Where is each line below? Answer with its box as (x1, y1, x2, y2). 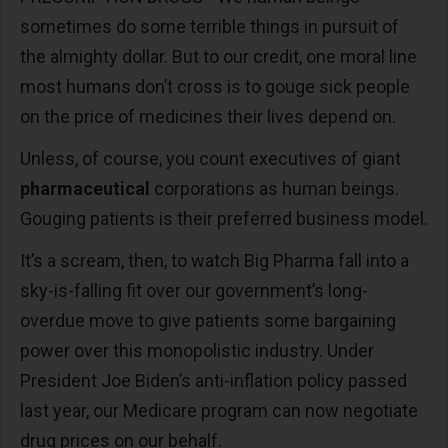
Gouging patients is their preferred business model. (20, 207, 428, 229)
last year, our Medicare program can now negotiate (20, 399, 418, 421)
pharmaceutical (20, 177, 150, 199)
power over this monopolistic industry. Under (20, 339, 374, 361)
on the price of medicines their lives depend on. (20, 105, 396, 127)
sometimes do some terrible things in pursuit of (20, 15, 399, 37)
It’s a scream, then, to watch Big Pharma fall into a (20, 249, 409, 271)
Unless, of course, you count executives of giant (20, 147, 401, 169)
